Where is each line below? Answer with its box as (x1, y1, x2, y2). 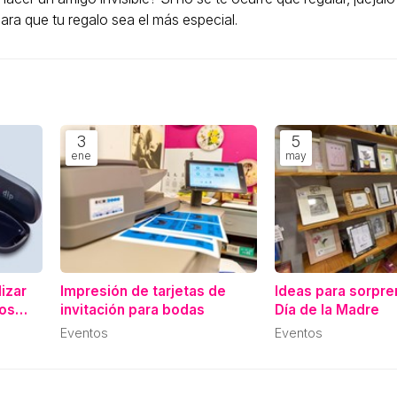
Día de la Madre (275, 300, 380, 318)
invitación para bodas (59, 300, 205, 318)
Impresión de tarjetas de (59, 282, 226, 300)
